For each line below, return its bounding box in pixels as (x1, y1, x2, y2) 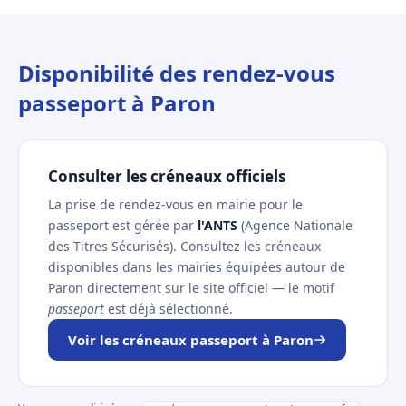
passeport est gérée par (48, 217, 198, 234)
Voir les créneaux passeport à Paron (68, 331, 314, 349)
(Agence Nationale (237, 217, 353, 234)
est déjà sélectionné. (104, 300, 233, 317)
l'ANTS (198, 217, 237, 234)
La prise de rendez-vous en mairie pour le (48, 196, 303, 213)
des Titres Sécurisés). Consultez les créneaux (48, 237, 321, 255)
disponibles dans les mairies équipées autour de (48, 258, 345, 275)
